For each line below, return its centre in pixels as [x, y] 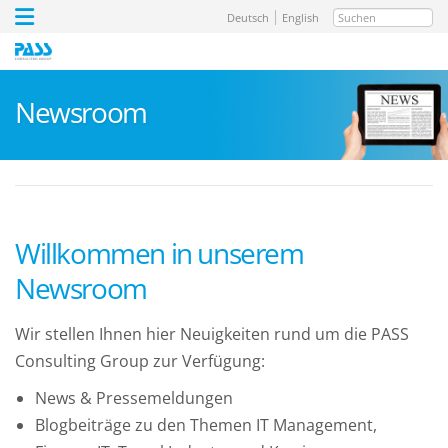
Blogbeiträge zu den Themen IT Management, [206, 425]
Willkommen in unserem [159, 253]
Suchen [361, 20]
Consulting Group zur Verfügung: [140, 361]
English [300, 17]
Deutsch [248, 17]
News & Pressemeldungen [134, 398]
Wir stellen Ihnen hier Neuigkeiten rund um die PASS [212, 334]
